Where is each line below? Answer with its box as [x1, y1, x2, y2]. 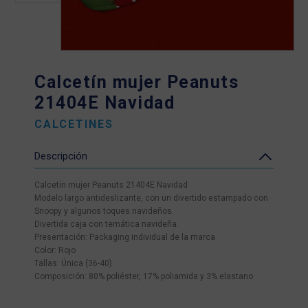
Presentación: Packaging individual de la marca [34, 232, 215, 242]
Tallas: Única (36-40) [34, 258, 112, 268]
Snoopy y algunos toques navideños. [34, 206, 174, 216]
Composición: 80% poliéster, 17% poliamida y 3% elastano [34, 272, 253, 281]
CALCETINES [34, 118, 113, 131]
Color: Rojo [34, 245, 76, 255]
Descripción [34, 150, 87, 162]
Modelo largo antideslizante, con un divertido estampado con [34, 193, 268, 203]
